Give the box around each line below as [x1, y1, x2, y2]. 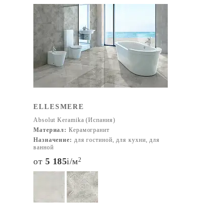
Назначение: [33, 136, 72, 143]
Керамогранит [67, 126, 110, 133]
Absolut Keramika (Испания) [33, 116, 115, 123]
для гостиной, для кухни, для [72, 136, 160, 143]
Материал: [33, 126, 67, 133]
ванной [33, 144, 54, 151]
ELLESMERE [33, 103, 85, 111]
